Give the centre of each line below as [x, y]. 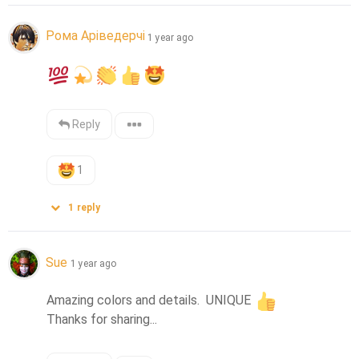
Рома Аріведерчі [95, 36]
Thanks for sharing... [102, 320]
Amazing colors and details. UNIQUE [151, 301]
